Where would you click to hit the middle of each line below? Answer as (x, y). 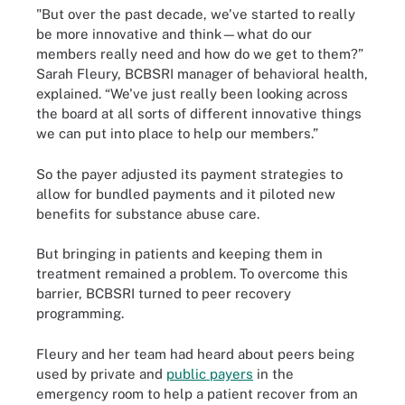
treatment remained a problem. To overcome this (192, 273)
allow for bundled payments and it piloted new (186, 193)
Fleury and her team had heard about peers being (195, 353)
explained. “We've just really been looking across (192, 94)
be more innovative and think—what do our (174, 34)
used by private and (101, 373)
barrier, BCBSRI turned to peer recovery (164, 293)
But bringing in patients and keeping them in (179, 254)
